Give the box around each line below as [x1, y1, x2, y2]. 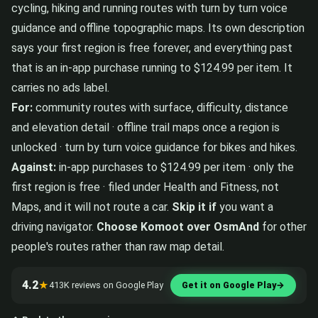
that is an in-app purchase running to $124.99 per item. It [11, 60, 292, 75]
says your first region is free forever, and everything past [11, 40, 292, 55]
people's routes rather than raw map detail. [11, 239, 224, 253]
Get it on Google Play [182, 279, 276, 290]
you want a [216, 199, 273, 214]
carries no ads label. [11, 80, 109, 94]
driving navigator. [11, 219, 97, 234]
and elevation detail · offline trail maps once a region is [11, 120, 280, 134]
